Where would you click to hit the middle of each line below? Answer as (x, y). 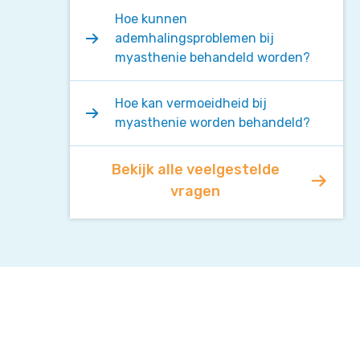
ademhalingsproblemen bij (194, 38)
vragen (195, 191)
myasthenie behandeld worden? (214, 57)
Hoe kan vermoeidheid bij (191, 103)
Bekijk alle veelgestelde (195, 170)
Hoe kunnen (151, 19)
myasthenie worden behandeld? (214, 123)
